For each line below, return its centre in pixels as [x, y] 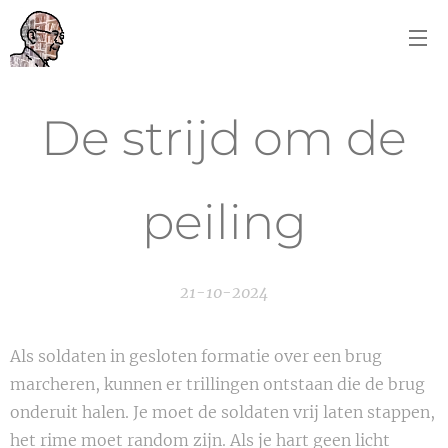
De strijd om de [224, 138]
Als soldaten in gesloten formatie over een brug [196, 356]
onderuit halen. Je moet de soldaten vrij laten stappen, [222, 412]
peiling [224, 222]
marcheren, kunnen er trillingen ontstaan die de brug [217, 384]
